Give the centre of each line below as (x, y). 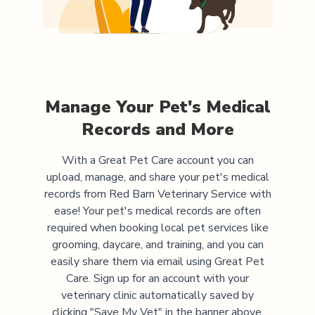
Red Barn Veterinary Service (178, 194)
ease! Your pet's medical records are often (157, 211)
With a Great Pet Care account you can (157, 160)
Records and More (157, 129)
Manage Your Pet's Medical (157, 107)
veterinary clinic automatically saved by (157, 295)
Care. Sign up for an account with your (157, 278)
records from (76, 194)
